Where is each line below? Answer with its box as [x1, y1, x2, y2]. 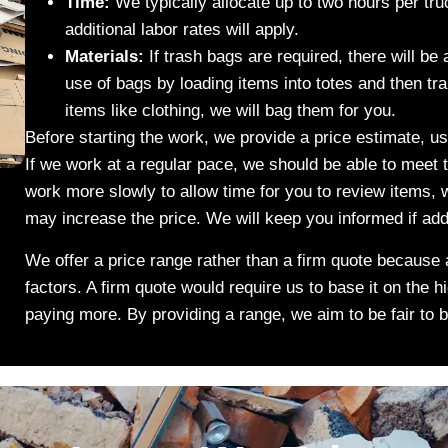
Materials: [64, 47, 144, 67]
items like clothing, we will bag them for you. [64, 101, 396, 121]
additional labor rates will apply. [64, 20, 299, 40]
